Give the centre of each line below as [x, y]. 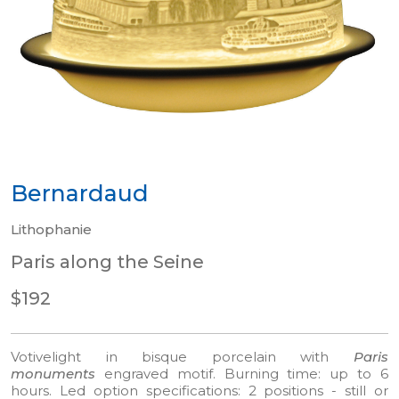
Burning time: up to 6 [306, 374]
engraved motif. [164, 374]
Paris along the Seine [107, 262]
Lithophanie [51, 229]
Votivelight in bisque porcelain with [182, 357]
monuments [57, 374]
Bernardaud [80, 193]
